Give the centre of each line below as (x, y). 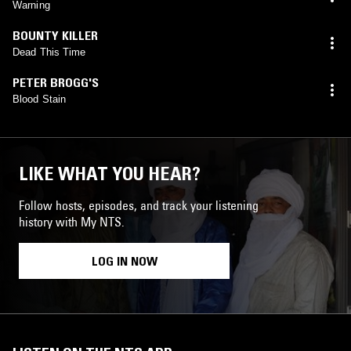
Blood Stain (40, 99)
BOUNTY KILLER (55, 35)
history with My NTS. (72, 221)
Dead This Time (49, 52)
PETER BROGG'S (56, 82)
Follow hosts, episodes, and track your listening (139, 205)
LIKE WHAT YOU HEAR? (110, 173)
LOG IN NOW (124, 261)
